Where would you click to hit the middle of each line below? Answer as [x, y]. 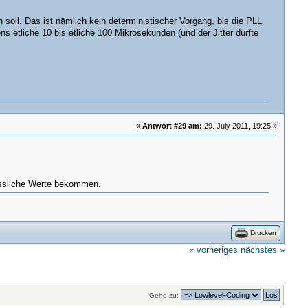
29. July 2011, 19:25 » [240, 126]
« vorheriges [214, 251]
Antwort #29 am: [173, 126]
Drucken [264, 233]
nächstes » [263, 251]
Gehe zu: [164, 295]
